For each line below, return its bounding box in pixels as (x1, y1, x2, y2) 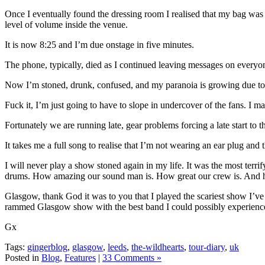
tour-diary (189, 241, 225, 252)
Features (64, 252, 96, 263)
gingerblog (27, 241, 67, 252)
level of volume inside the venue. (5, 19, 128, 30)
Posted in (5, 252, 41, 263)
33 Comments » (102, 252, 161, 263)
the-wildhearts (131, 241, 184, 252)
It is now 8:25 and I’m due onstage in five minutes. (5, 39, 194, 50)
